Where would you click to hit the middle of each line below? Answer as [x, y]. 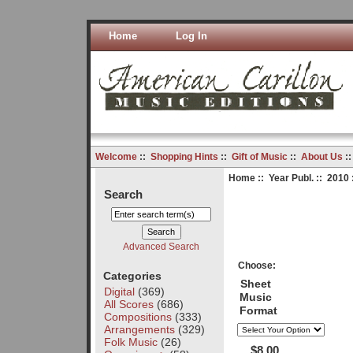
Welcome [116, 156]
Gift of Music [259, 156]
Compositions [137, 316]
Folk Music [130, 342]
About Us [321, 156]
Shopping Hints [184, 156]
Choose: [257, 265]
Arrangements [139, 329]
